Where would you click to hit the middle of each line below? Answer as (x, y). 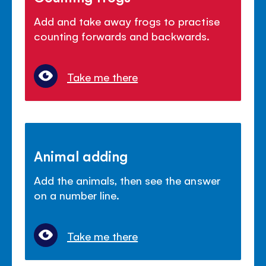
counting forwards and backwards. (122, 36)
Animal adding (81, 156)
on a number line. (77, 195)
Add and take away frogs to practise (127, 21)
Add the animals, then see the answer (127, 180)
